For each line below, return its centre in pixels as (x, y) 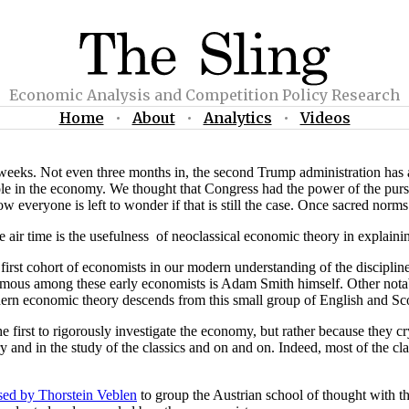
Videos (325, 118)
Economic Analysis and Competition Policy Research (204, 95)
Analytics (237, 118)
